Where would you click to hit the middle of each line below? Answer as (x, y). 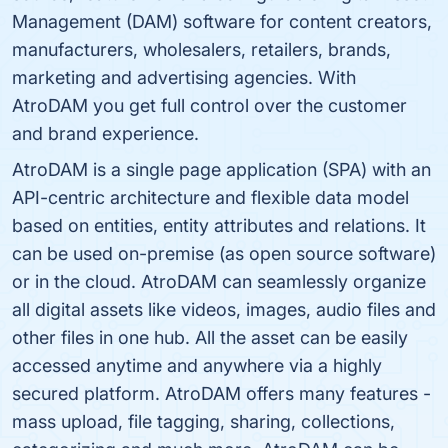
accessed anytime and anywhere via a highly (197, 365)
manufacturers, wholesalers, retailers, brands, (201, 49)
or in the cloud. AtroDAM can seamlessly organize (219, 281)
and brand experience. (105, 133)
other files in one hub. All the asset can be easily (210, 337)
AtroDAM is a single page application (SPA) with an (221, 169)
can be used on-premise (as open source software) (224, 253)
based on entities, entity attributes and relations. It (219, 225)
